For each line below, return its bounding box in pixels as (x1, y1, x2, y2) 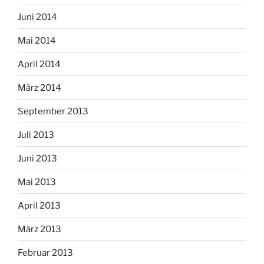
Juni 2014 (18, 11, 57, 22)
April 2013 (18, 200, 61, 211)
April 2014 (18, 58, 61, 70)
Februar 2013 (18, 247, 73, 258)
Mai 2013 (18, 176, 56, 187)
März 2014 (18, 82, 61, 93)
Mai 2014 (18, 35, 56, 46)
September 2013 (18, 105, 88, 117)
